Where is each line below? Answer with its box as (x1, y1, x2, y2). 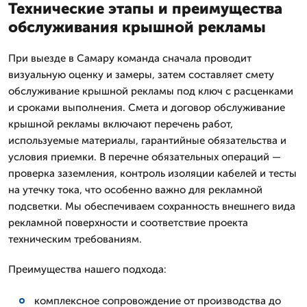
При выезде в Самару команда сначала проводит (8, 51, 251, 64)
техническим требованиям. (8, 232, 142, 245)
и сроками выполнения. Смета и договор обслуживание (8, 101, 285, 114)
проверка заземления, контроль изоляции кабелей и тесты (8, 167, 297, 180)
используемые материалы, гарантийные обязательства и (8, 134, 286, 147)
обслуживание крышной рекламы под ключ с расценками (8, 84, 293, 97)
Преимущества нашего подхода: (8, 262, 167, 275)
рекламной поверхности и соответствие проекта (8, 216, 248, 229)
